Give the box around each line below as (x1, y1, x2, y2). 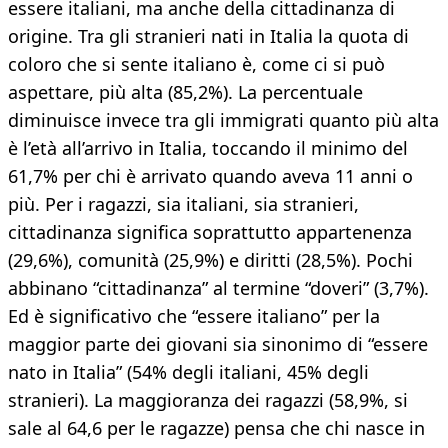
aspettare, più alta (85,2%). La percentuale (8, 80, 363, 105)
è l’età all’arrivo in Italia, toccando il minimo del (8, 136, 408, 161)
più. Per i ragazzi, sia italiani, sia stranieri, (8, 192, 359, 217)
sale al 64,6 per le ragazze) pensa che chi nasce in (8, 416, 425, 441)
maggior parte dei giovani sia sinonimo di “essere (8, 332, 428, 357)
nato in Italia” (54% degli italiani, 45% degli (8, 360, 369, 385)
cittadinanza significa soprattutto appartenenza (8, 220, 412, 245)
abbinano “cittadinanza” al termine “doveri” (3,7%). (8, 276, 429, 301)
